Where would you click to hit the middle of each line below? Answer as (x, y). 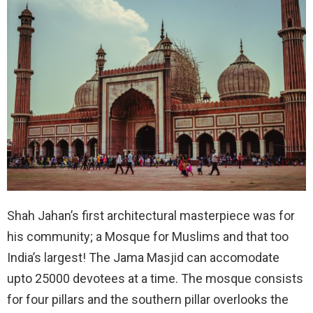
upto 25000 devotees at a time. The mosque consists (155, 279)
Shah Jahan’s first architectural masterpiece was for (151, 216)
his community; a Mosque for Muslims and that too (148, 237)
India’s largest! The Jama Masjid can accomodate (143, 258)
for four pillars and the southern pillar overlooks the (148, 300)
